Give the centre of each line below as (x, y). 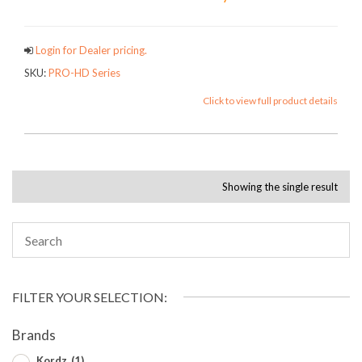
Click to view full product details (270, 101)
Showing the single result (280, 187)
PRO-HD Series (84, 73)
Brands (34, 335)
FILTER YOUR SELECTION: (90, 297)
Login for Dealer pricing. (90, 50)
